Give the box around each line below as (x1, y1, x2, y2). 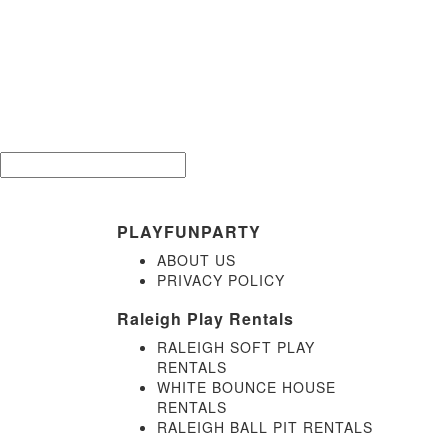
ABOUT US (157, 250, 236, 270)
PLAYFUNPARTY (117, 220, 261, 243)
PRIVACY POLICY (157, 270, 285, 290)
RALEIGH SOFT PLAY (157, 337, 315, 357)
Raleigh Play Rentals (117, 307, 294, 330)
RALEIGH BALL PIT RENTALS (157, 417, 373, 437)
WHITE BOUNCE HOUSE (157, 377, 336, 397)
